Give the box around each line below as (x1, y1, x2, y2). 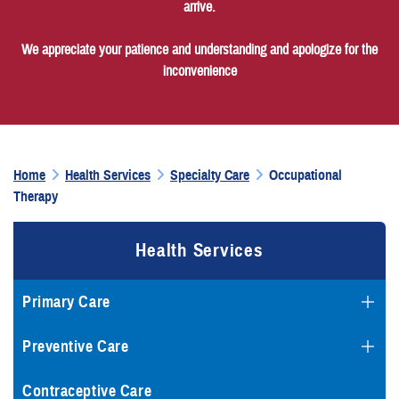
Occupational (269, 167, 342, 185)
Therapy (13, 188, 58, 207)
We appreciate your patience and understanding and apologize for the (21, 41, 378, 59)
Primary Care (22, 292, 110, 313)
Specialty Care (170, 167, 249, 185)
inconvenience (162, 62, 237, 80)
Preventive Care (22, 337, 129, 357)
